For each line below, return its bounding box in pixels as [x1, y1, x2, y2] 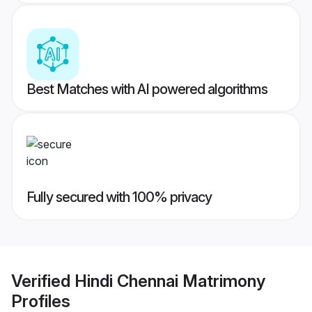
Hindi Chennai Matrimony [75, 270, 265, 291]
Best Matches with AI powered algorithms [26, 81, 267, 98]
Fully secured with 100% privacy [26, 189, 212, 206]
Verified [11, 270, 75, 291]
